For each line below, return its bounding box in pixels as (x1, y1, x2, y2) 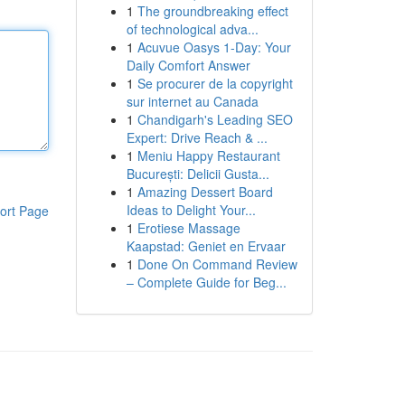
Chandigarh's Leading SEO (137, 110, 293, 128)
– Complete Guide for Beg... (126, 273, 287, 291)
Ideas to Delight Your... (126, 201, 256, 219)
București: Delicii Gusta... (126, 165, 269, 183)
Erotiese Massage (137, 219, 240, 237)
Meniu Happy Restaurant (137, 146, 280, 165)
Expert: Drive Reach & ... (126, 128, 268, 146)
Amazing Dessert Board (137, 183, 273, 201)
